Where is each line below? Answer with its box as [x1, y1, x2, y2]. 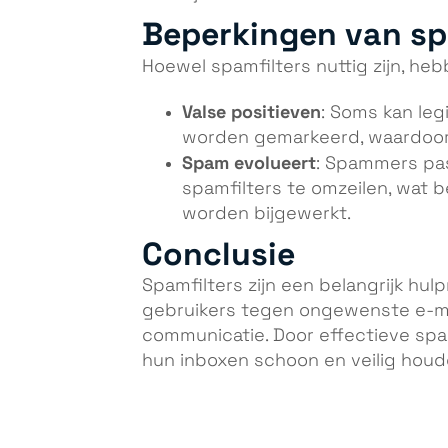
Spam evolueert [182, 151, 316, 174]
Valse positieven [182, 100, 321, 123]
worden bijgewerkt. [182, 204, 351, 223]
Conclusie [142, 233, 295, 274]
